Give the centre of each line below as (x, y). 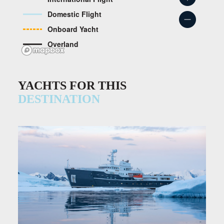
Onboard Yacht (73, 29)
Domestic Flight (74, 14)
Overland (63, 44)
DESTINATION (59, 99)
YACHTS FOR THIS (72, 86)
